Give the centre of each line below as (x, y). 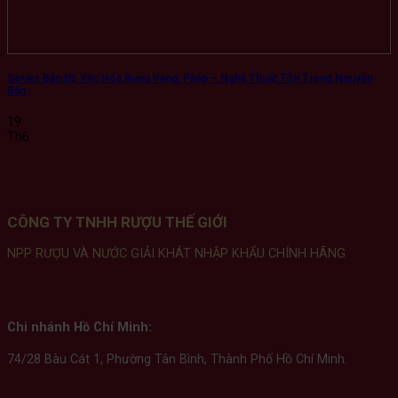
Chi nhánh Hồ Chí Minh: (80, 328)
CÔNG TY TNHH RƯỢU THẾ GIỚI (117, 223)
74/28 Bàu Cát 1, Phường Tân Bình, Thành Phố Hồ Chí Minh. (177, 360)
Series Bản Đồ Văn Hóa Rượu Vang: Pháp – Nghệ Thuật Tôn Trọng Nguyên (190, 79)
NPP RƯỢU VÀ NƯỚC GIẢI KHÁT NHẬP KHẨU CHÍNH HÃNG (176, 254)
